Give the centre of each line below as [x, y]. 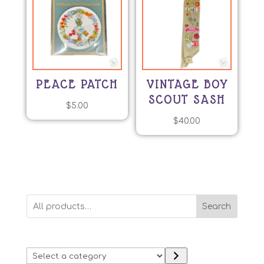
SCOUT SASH [187, 99]
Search [217, 206]
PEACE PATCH [77, 84]
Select [40, 253]
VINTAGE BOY [187, 84]
